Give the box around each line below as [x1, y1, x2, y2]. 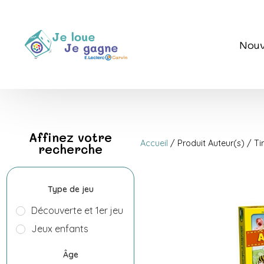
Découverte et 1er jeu [31, 204, 124, 217]
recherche [38, 141, 103, 157]
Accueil [140, 138, 168, 149]
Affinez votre [29, 129, 113, 146]
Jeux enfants [31, 223, 89, 235]
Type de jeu [47, 184, 94, 195]
